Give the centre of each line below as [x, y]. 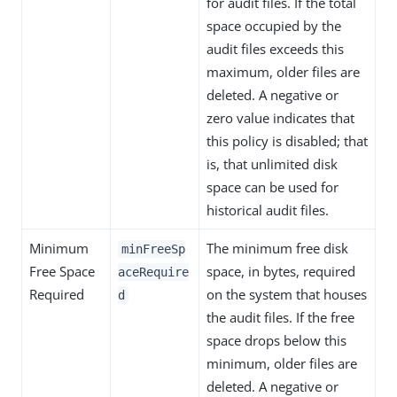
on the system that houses [287, 294]
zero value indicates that [280, 118]
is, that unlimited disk [272, 164]
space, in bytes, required [281, 271]
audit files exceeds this [275, 49]
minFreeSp [153, 249]
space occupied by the [274, 26]
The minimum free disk [277, 248]
